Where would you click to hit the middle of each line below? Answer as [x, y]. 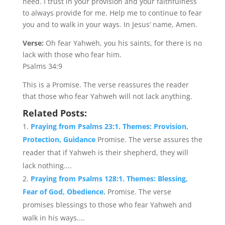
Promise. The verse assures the [150, 139]
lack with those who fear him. [72, 54]
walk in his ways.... [53, 218]
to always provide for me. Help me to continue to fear [112, 13]
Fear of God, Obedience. [65, 192]
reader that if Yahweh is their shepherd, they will [105, 152]
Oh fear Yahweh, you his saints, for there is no [124, 43]
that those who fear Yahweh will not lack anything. [107, 96]
